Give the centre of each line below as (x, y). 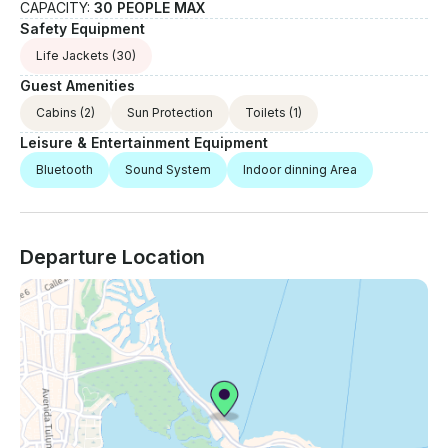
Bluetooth (64, 170)
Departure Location (112, 257)
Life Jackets (72, 56)
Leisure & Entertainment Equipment (144, 143)
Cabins (56, 113)
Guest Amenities (77, 86)
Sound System (168, 170)
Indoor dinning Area (300, 170)
